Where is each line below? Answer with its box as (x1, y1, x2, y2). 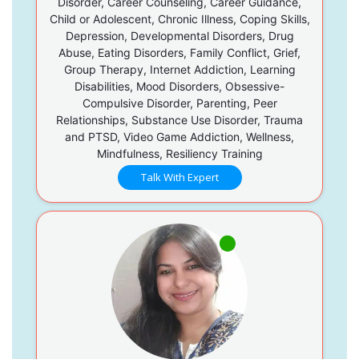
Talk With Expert (140, 169, 219, 184)
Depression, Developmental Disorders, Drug (65, 28, 294, 42)
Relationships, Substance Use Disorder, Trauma (56, 112, 303, 127)
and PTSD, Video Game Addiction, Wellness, (65, 129, 294, 143)
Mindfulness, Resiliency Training (96, 146, 263, 160)
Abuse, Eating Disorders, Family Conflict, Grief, (58, 45, 301, 59)
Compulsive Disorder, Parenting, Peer (82, 95, 277, 110)
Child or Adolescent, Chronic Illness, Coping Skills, (49, 11, 310, 26)
